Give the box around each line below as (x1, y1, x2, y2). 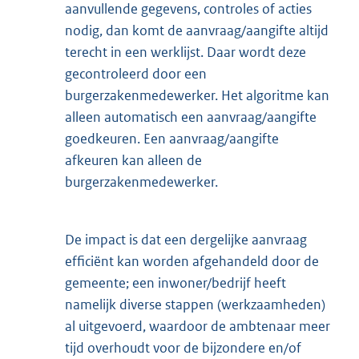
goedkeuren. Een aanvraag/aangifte (65, 130, 279, 148)
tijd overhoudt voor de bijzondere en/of (65, 339, 301, 357)
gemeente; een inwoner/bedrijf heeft (65, 274, 286, 292)
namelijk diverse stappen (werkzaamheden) (65, 296, 325, 314)
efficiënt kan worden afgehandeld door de (65, 252, 319, 271)
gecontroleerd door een (65, 65, 207, 83)
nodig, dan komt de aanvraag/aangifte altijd (65, 22, 329, 40)
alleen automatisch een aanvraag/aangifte (65, 108, 317, 127)
